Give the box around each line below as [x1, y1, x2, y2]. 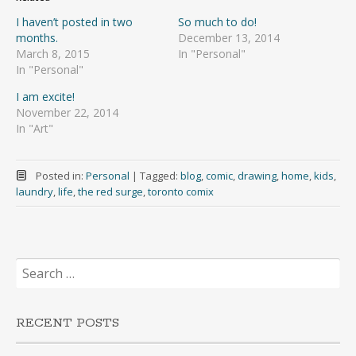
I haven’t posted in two [16, 14, 133, 29]
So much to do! [178, 14, 257, 29]
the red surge [78, 184, 143, 199]
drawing [237, 168, 277, 183]
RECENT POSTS [16, 315, 119, 331]
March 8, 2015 [16, 46, 90, 61]
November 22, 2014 [16, 105, 118, 120]
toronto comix [148, 184, 214, 199]
